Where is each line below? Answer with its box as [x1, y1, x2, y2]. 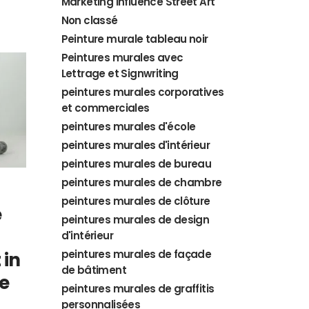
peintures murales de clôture [61, 194, 210, 208]
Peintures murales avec [61, 50, 183, 65]
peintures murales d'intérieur [61, 138, 210, 152]
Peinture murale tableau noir [61, 32, 208, 46]
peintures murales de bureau [61, 157, 212, 171]
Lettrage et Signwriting [61, 66, 179, 81]
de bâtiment [61, 263, 126, 277]
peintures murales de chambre [61, 175, 222, 190]
